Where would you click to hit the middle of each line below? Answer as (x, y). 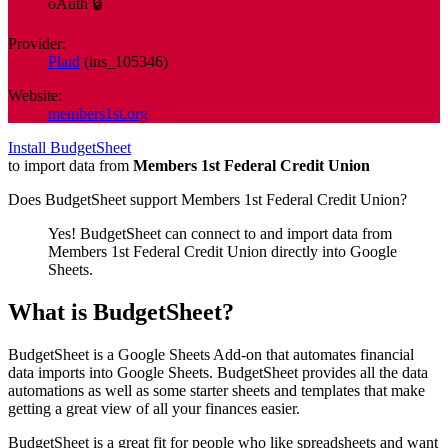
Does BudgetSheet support (94, 199)
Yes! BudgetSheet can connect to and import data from (220, 233)
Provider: (37, 43)
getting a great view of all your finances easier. (154, 408)
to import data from (70, 165)
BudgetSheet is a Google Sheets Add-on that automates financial (211, 354)
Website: (35, 95)
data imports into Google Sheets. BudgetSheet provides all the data (218, 372)
